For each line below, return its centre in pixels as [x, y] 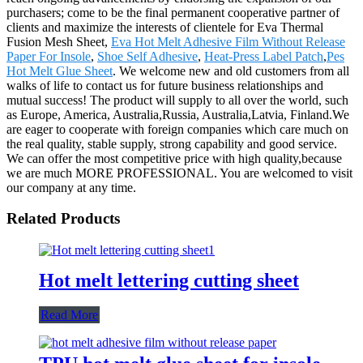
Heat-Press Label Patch [264, 56]
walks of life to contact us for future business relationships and [165, 85]
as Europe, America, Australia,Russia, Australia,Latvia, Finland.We [178, 114]
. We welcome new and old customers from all [231, 70]
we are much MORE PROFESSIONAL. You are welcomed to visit [179, 173]
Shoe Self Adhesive [147, 56]
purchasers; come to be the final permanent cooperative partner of [173, 12]
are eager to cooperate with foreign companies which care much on [177, 129]
